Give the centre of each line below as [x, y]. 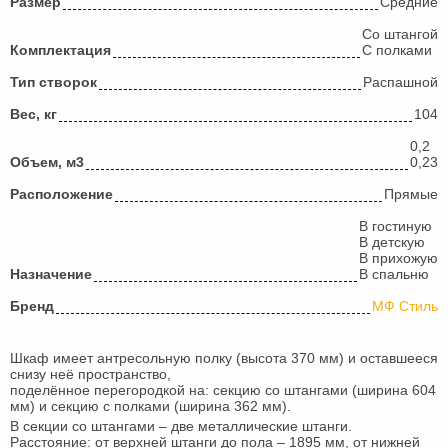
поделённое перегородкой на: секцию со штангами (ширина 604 [223, 390]
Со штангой [400, 34]
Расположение [61, 194]
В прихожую [398, 258]
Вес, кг [33, 114]
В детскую [392, 242]
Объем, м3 [47, 162]
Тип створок [53, 82]
